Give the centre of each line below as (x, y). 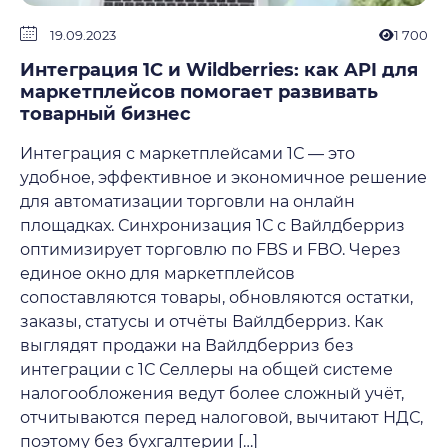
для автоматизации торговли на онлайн (187, 201)
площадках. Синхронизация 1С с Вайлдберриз (212, 225)
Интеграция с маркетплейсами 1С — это (187, 153)
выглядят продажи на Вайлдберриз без (187, 345)
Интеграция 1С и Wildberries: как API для (219, 70)
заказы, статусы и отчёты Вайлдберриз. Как (201, 321)
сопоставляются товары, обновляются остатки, (216, 297)
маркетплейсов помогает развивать (199, 92)
